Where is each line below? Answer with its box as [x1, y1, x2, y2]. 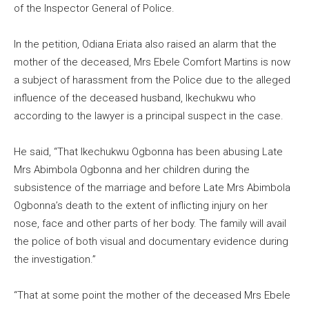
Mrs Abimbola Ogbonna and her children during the [14, 163, 250, 176]
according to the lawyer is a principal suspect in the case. [14, 109, 283, 122]
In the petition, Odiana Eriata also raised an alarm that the [14, 37, 277, 50]
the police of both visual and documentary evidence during [14, 235, 288, 248]
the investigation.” [14, 252, 96, 266]
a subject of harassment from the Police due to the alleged [14, 73, 290, 86]
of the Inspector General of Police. [14, 1, 175, 14]
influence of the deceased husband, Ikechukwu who [14, 91, 256, 104]
